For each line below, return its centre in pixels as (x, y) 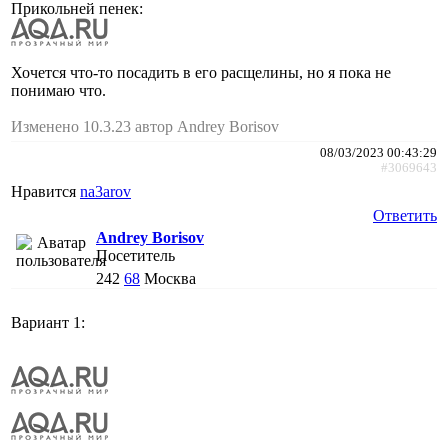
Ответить (405, 215)
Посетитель (135, 255)
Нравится (45, 191)
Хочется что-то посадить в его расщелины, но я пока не (201, 72)
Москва (170, 278)
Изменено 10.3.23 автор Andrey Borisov (145, 126)
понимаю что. (58, 90)
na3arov (105, 191)
